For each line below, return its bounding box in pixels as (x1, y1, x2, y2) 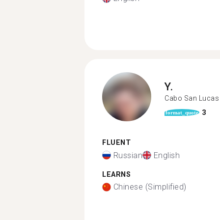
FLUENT (102, 138, 131, 147)
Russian (113, 150, 142, 160)
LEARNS (102, 170, 131, 179)
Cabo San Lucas (165, 94, 219, 102)
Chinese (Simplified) (113, 182, 187, 192)
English (153, 150, 180, 160)
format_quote (165, 110, 198, 115)
